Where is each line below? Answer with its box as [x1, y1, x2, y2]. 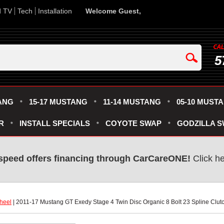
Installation [38, 7, 72, 15]
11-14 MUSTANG [103, 97, 161, 106]
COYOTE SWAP [105, 119, 161, 127]
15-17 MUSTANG [29, 97, 87, 106]
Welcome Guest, [85, 7, 141, 15]
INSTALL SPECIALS [19, 119, 90, 127]
